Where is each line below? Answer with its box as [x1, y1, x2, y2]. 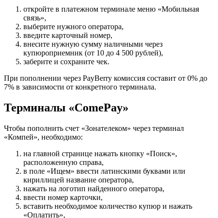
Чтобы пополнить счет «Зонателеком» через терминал [4, 124, 184, 132]
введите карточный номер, [23, 31, 112, 39]
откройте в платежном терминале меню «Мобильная [23, 4, 199, 13]
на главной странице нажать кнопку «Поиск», [23, 149, 177, 158]
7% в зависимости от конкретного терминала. [4, 82, 156, 91]
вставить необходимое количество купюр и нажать [23, 201, 192, 210]
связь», [23, 13, 46, 22]
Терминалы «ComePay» [4, 101, 128, 114]
